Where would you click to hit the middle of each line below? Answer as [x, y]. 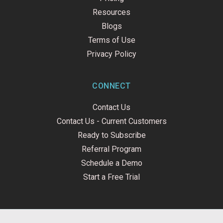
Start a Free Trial [111, 177]
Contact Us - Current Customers [111, 121]
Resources [111, 12]
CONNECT [111, 86]
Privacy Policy [111, 54]
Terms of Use [111, 40]
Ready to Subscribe [111, 135]
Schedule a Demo [111, 163]
